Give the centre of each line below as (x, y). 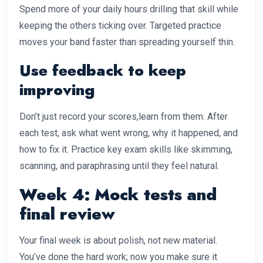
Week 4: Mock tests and (118, 195)
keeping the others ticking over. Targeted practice (120, 26)
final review (67, 214)
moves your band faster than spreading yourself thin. (127, 42)
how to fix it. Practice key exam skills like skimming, (126, 150)
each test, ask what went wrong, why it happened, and (129, 133)
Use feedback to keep (103, 71)
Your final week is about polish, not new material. (118, 241)
